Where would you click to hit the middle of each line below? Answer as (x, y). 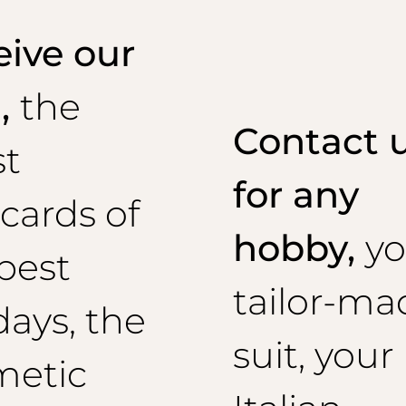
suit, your (313, 354)
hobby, (299, 247)
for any (295, 194)
